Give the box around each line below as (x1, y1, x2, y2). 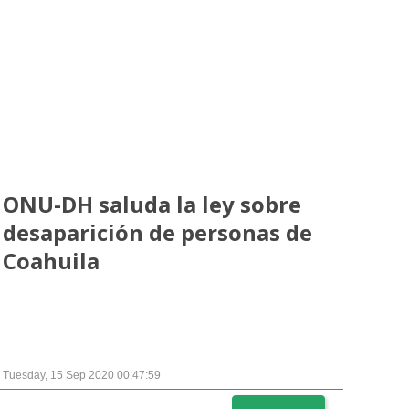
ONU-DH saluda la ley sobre (2, 188, 301, 219)
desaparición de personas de (2, 216, 312, 247)
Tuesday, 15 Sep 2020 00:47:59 (2, 368, 161, 382)
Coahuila (2, 245, 100, 276)
